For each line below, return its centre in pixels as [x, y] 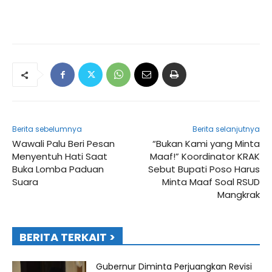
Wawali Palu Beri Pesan [63, 144]
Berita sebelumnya [47, 129]
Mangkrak [238, 195]
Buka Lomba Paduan [58, 169]
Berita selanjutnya [226, 129]
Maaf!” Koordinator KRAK [205, 157]
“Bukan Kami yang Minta [206, 144]
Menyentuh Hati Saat [60, 157]
